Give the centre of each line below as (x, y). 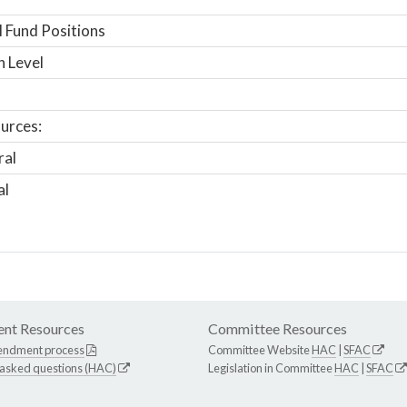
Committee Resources (278, 328)
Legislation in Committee (271, 367)
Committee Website (260, 349)
